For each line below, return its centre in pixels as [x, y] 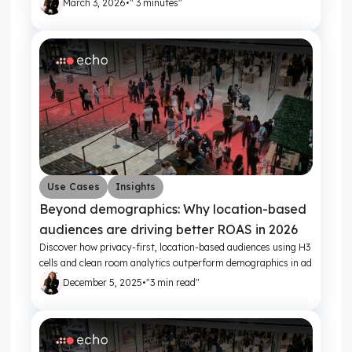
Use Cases [73, 186]
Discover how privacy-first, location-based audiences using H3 [175, 247]
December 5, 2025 [103, 282]
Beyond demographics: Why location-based [173, 209]
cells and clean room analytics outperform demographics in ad [176, 262]
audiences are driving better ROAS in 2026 [169, 229]
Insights [136, 186]
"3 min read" [173, 282]
